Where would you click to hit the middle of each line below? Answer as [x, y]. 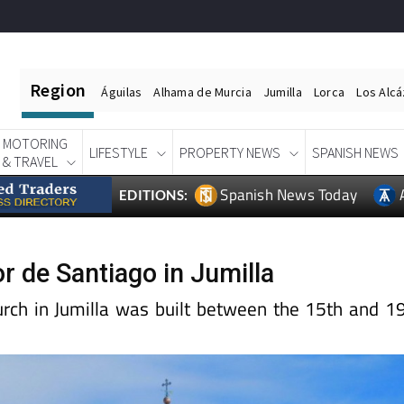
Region [58, 90]
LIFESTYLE [119, 153]
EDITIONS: [154, 195]
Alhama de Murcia [202, 92]
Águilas [122, 92]
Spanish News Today [289, 195]
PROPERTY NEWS [230, 153]
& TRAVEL [30, 162]
